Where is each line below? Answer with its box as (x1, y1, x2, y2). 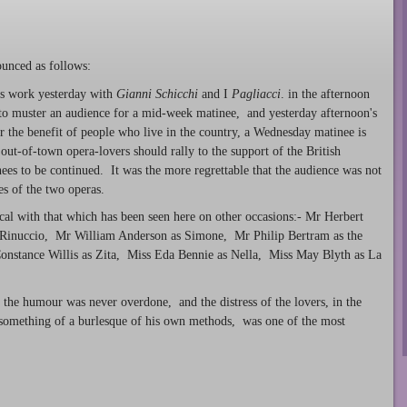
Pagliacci (232, 86, 281, 101)
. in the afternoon (281, 86, 370, 101)
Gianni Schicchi (116, 86, 198, 101)
